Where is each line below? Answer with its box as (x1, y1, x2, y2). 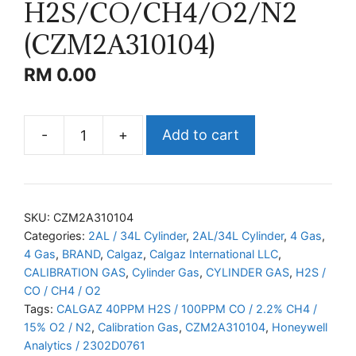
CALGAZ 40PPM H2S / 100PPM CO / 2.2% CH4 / (56, 302, 317, 316)
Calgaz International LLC (149, 247, 278, 261)
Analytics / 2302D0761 (24, 339, 145, 353)
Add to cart (162, 126, 239, 144)
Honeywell (272, 320, 327, 335)
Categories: (24, 229, 88, 243)
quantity (141, 203, 197, 220)
